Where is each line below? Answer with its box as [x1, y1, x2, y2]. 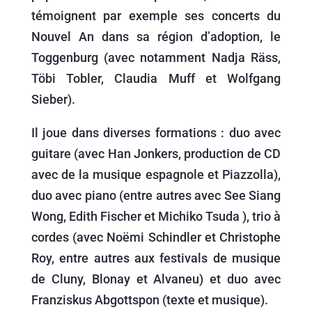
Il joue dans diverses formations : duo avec [31, 125, 281, 140]
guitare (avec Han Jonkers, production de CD [31, 146, 281, 161]
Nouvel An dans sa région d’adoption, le [31, 29, 281, 44]
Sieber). [31, 92, 75, 107]
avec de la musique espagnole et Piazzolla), [31, 167, 281, 182]
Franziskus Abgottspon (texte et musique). [31, 292, 268, 307]
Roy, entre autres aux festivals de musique [31, 251, 281, 265]
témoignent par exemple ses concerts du [31, 8, 281, 23]
